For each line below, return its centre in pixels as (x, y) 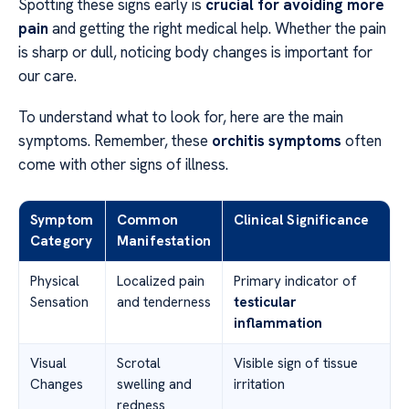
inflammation (278, 323)
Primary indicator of (295, 281)
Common (147, 220)
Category (62, 241)
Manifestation (164, 241)
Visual (48, 363)
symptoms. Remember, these (115, 140)
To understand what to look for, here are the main (181, 116)
